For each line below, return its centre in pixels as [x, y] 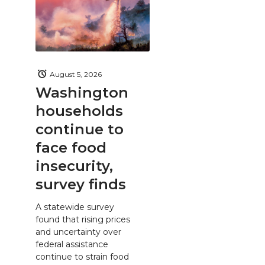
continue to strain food [82, 256]
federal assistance [72, 244]
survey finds [81, 184]
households [79, 111]
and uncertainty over [78, 232]
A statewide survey [75, 207]
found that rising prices [83, 219]
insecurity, [74, 166]
